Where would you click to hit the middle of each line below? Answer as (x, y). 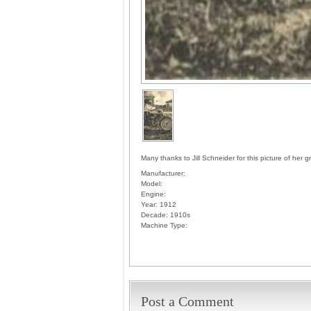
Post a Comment (187, 301)
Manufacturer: (163, 173)
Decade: (154, 215)
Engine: (153, 194)
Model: (152, 183)
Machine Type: (164, 225)
